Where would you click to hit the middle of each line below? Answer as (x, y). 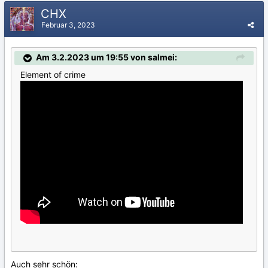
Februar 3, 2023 (68, 25)
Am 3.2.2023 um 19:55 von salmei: (106, 57)
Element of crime (53, 74)
